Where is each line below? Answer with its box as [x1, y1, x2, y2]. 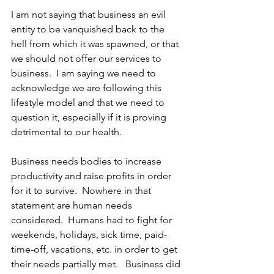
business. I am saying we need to [11, 67, 158, 79]
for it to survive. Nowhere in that [11, 185, 154, 196]
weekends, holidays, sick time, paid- [11, 229, 167, 240]
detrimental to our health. [11, 126, 124, 138]
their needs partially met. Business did [11, 258, 183, 270]
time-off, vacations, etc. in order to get [11, 243, 180, 255]
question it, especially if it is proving [11, 111, 169, 123]
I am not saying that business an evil [11, 9, 168, 20]
